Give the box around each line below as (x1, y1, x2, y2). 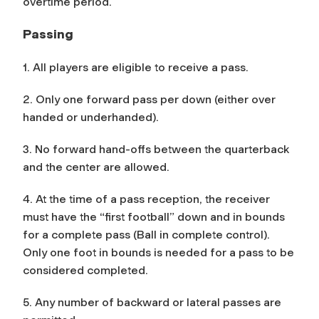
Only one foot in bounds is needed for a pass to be (23, 245, 294, 259)
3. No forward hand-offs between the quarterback (23, 142, 289, 156)
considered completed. (23, 263, 148, 277)
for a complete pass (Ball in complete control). (23, 227, 270, 241)
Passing (23, 26, 73, 42)
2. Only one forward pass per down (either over (23, 92, 276, 106)
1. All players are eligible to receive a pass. (23, 60, 249, 74)
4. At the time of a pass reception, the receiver (23, 192, 270, 206)
